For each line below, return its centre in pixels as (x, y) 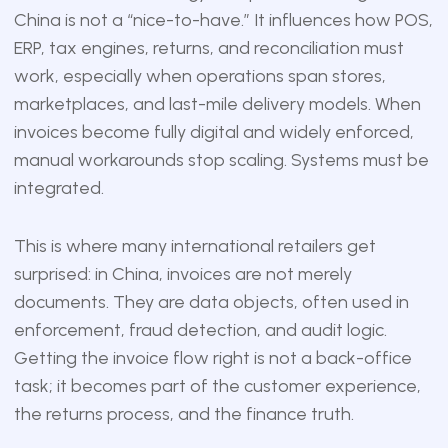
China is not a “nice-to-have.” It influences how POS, (223, 20)
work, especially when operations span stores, (199, 76)
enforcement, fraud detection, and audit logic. (200, 330)
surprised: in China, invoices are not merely (182, 274)
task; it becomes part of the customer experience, (217, 386)
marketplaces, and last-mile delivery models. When (217, 104)
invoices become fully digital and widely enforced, (213, 132)
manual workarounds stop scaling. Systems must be (221, 160)
